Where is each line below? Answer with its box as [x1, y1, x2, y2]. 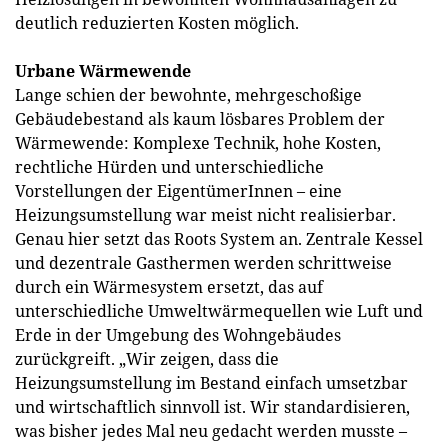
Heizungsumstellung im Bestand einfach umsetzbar [15, 372, 408, 394]
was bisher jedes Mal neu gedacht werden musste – [15, 420, 407, 442]
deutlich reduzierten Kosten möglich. [15, 12, 299, 34]
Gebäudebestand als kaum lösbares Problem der [15, 108, 385, 130]
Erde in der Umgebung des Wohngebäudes [15, 324, 341, 346]
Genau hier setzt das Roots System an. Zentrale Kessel [15, 228, 423, 250]
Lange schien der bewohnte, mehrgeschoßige [15, 84, 362, 106]
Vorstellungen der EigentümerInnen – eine [15, 180, 342, 202]
